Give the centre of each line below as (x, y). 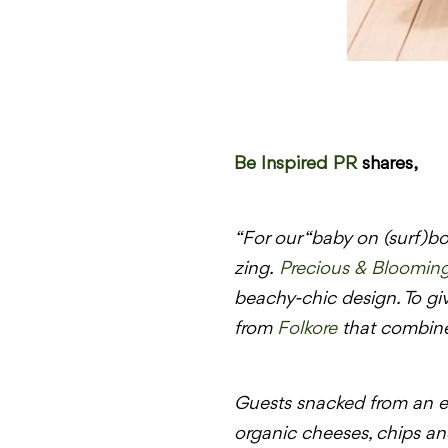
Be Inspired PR (295, 164)
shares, (387, 164)
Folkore (306, 329)
